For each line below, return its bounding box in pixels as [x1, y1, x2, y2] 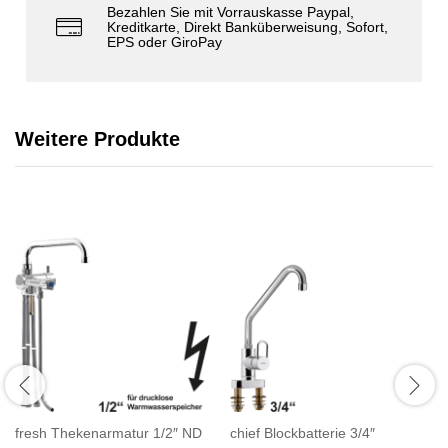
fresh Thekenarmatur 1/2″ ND [15, 424, 202, 441]
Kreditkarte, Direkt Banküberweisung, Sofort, [107, 18, 389, 35]
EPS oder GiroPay [107, 33, 223, 50]
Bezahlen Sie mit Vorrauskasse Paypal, [107, 3, 355, 20]
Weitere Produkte [15, 127, 180, 150]
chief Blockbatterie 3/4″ [230, 424, 375, 441]
